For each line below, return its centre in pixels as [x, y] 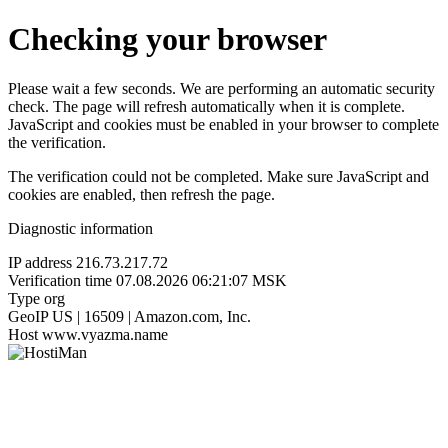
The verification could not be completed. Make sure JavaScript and [218, 176]
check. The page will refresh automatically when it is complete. [206, 106]
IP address [40, 262]
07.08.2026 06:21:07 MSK [201, 280]
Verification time [60, 280]
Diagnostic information [80, 228]
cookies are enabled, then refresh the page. [141, 194]
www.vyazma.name [105, 334]
